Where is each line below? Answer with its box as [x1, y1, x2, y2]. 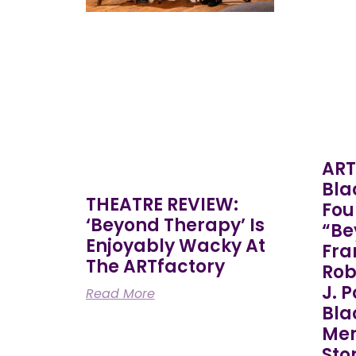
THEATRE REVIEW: [85, 192, 238, 217]
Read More [85, 284, 155, 303]
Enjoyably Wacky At [85, 233, 265, 258]
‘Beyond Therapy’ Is [85, 212, 265, 238]
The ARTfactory [85, 253, 229, 279]
